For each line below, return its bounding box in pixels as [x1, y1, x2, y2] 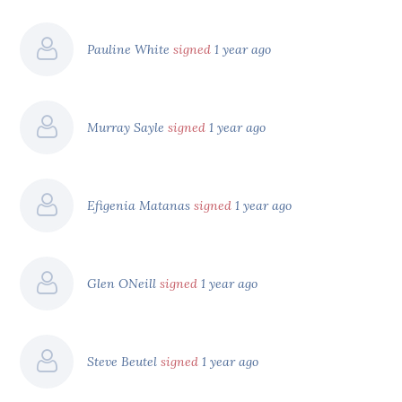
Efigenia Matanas [87, 197, 195, 214]
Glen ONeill [87, 275, 161, 292]
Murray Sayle [87, 118, 169, 135]
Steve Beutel [87, 353, 162, 370]
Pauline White [87, 40, 174, 57]
